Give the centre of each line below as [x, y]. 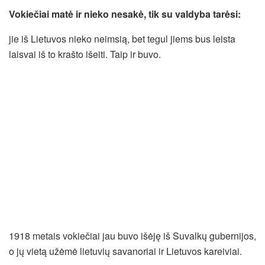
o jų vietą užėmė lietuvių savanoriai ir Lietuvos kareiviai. [125, 251]
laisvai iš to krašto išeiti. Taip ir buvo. [85, 54]
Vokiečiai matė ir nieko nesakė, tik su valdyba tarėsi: [125, 14]
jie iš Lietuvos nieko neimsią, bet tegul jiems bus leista [122, 39]
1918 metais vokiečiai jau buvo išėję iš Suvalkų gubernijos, [132, 236]
